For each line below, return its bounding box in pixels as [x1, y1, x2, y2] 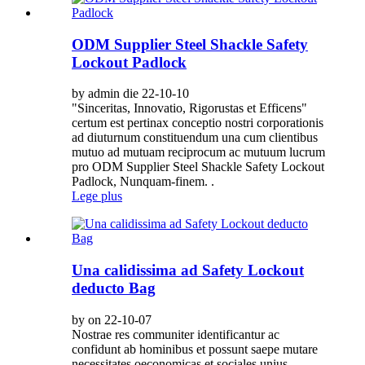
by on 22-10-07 [72, 312, 152, 327]
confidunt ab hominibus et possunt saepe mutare [72, 341, 318, 356]
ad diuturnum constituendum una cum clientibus [72, 130, 318, 145]
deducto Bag [72, 279, 156, 297]
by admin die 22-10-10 [72, 86, 189, 101]
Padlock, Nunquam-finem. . [72, 174, 214, 189]
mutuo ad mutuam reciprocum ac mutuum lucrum [72, 145, 325, 160]
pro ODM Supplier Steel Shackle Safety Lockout [72, 160, 324, 174]
